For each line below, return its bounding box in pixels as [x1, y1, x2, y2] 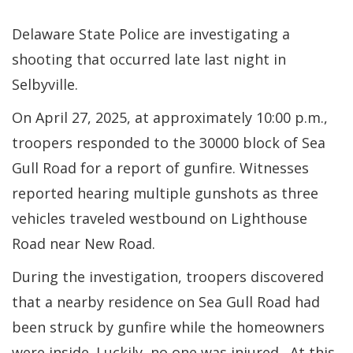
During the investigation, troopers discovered [12, 266, 324, 286]
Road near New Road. [12, 233, 155, 253]
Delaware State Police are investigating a [12, 24, 290, 43]
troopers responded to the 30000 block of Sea [12, 132, 325, 152]
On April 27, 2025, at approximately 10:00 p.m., [12, 107, 328, 127]
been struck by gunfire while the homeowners [12, 317, 325, 336]
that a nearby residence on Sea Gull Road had [12, 292, 320, 311]
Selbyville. [12, 74, 78, 94]
